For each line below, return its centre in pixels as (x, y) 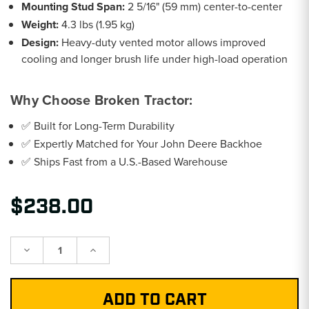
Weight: (40, 24)
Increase (106, 249)
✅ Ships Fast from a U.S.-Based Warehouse (125, 161)
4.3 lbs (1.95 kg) (97, 24)
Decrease (42, 249)
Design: (40, 42)
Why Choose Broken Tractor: (102, 100)
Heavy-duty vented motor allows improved (162, 42)
